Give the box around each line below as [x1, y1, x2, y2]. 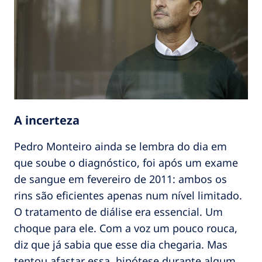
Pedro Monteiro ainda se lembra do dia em [14, 139, 227, 154]
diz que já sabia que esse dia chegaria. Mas [14, 237, 227, 252]
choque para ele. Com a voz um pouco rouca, [14, 221, 237, 236]
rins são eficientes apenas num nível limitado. [14, 188, 242, 203]
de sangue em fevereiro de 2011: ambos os [14, 172, 227, 187]
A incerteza [14, 112, 80, 129]
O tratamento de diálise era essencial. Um [14, 205, 223, 219]
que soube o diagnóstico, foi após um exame [14, 156, 238, 170]
